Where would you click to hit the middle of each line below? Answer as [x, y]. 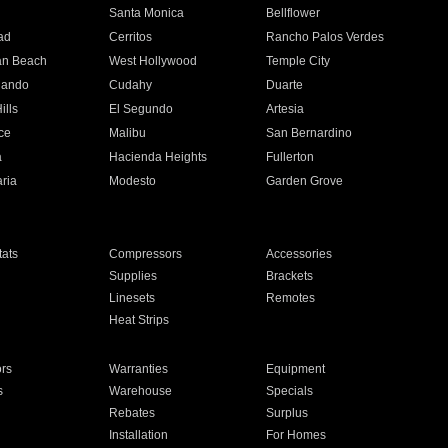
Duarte [285, 85]
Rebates [131, 413]
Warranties [138, 369]
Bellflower [293, 13]
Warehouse [140, 391]
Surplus [287, 413]
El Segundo [140, 109]
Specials [290, 391]
